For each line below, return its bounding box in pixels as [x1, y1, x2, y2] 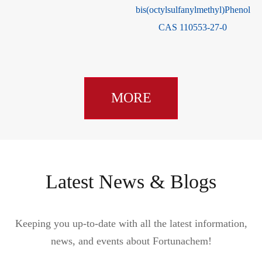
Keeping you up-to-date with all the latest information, [15, 217, 247, 229]
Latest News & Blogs [46, 170, 216, 192]
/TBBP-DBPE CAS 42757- [141, 4, 245, 15]
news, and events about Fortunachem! [50, 235, 212, 247]
